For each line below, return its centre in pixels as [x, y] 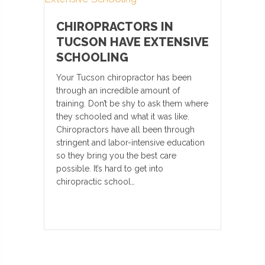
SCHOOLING [92, 57]
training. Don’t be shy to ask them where [132, 104]
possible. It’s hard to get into [110, 169]
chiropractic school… [96, 182]
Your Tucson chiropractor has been [124, 77]
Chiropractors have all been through [125, 130]
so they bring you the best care [116, 156]
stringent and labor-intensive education [130, 143]
